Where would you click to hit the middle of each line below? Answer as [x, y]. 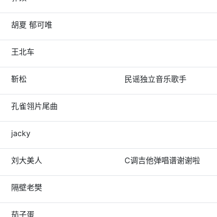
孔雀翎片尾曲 [34, 106]
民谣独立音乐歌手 [155, 79]
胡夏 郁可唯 [32, 25]
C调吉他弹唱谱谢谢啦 [162, 160]
